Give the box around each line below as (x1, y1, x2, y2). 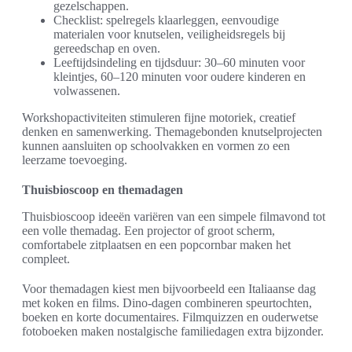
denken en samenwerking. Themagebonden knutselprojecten (22, 125, 322, 139)
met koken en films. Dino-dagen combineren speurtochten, (22, 296, 312, 310)
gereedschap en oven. (53, 42, 160, 56)
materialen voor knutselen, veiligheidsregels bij (53, 27, 285, 42)
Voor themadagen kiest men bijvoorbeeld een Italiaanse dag (22, 282, 316, 296)
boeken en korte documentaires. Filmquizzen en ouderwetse (22, 310, 318, 324)
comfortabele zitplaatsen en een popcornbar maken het (22, 238, 291, 252)
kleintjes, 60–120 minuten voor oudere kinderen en (53, 70, 306, 84)
